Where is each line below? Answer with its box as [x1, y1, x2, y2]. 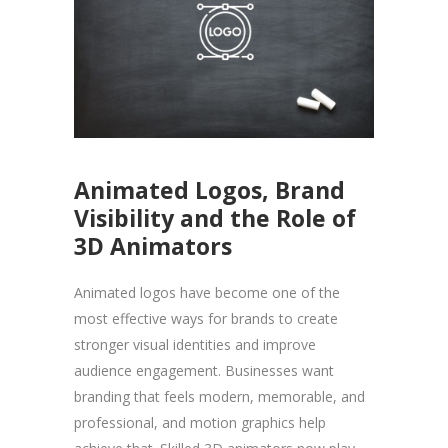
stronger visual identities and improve [74, 335, 316, 355]
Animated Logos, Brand [74, 174, 345, 207]
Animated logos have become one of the [74, 283, 340, 303]
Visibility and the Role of [74, 202, 356, 235]
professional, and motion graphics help [74, 413, 326, 433]
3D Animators [74, 230, 232, 263]
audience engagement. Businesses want [74, 361, 334, 381]
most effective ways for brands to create [74, 309, 338, 329]
